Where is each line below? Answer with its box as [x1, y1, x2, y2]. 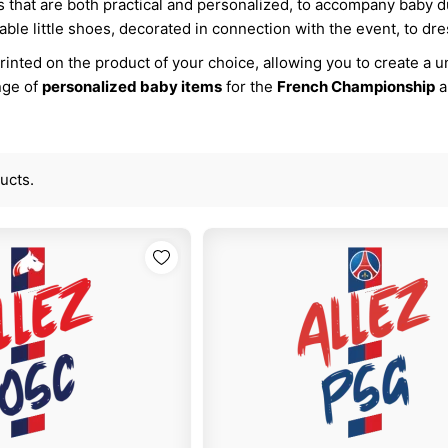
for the [221, 77, 277, 97]
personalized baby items [41, 77, 222, 97]
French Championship [276, 77, 435, 97]
